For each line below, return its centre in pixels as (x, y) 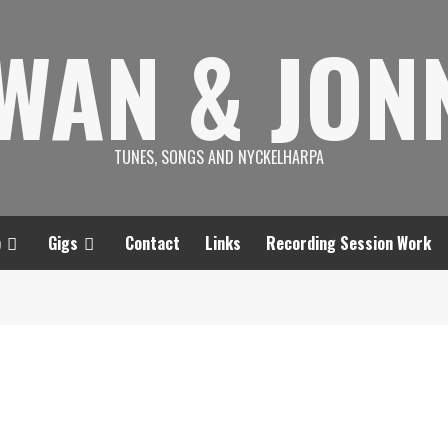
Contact (152, 243)
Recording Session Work (348, 243)
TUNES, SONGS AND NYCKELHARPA (219, 157)
